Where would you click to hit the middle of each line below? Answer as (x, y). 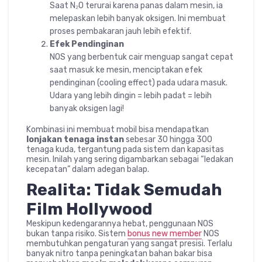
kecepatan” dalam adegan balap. (88, 169)
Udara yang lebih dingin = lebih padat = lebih (131, 96)
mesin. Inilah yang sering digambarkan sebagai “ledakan (130, 159)
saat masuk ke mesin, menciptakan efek (126, 70)
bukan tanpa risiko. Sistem (77, 234)
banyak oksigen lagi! (87, 108)
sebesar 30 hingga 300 (168, 139)
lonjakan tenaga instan (75, 139)
